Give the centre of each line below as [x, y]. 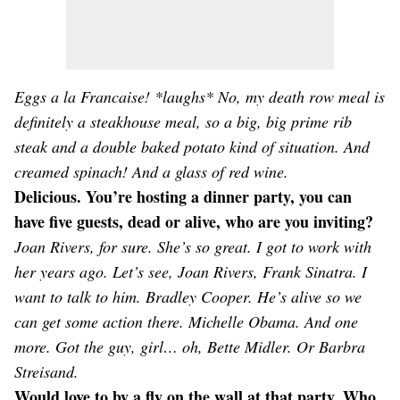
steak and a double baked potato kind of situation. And [192, 146]
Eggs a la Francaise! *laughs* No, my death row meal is [200, 96]
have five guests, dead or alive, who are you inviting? [194, 221]
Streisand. [46, 371]
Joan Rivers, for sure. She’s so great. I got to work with [193, 246]
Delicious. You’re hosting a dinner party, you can [183, 196]
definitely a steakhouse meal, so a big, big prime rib [183, 121]
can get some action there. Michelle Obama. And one [186, 321]
